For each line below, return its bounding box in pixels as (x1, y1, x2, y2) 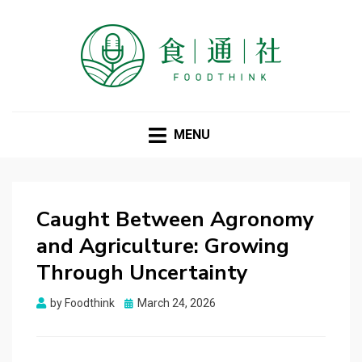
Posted (124, 296, 160, 309)
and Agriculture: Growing (36, 232, 289, 261)
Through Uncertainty (36, 259, 248, 288)
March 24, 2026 (137, 297, 216, 310)
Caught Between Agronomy (36, 205, 314, 234)
